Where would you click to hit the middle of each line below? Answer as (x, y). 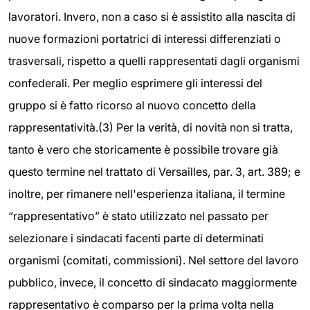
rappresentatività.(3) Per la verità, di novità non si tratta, (151, 127)
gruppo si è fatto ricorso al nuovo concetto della (132, 105)
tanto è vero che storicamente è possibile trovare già (143, 149)
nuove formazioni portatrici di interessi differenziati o (145, 39)
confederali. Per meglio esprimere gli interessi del (135, 83)
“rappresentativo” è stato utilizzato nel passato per (138, 216)
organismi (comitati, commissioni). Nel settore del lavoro (154, 260)
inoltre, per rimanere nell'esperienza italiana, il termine (147, 194)
